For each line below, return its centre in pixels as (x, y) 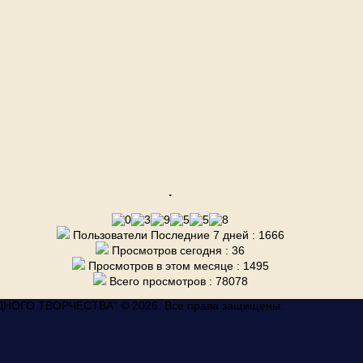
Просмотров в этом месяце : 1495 (177, 265)
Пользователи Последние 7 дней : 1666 (177, 235)
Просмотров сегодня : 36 (177, 250)
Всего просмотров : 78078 (177, 281)
